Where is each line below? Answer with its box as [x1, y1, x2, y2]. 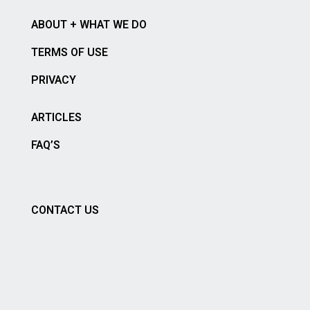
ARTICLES [30, 109, 82, 126]
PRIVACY [30, 71, 76, 89]
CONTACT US [30, 201, 99, 219]
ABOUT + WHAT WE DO [30, 16, 147, 33]
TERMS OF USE [30, 44, 108, 61]
